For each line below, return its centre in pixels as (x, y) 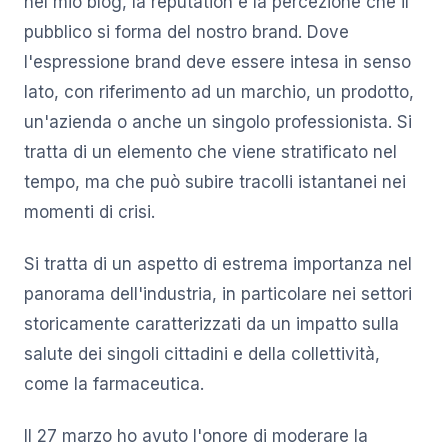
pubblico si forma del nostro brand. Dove (186, 32)
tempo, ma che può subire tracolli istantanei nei (215, 182)
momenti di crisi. (89, 212)
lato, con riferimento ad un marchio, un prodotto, (219, 92)
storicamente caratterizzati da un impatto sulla (211, 324)
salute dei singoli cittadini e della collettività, (202, 354)
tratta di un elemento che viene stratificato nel (210, 152)
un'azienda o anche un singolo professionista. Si (218, 122)
